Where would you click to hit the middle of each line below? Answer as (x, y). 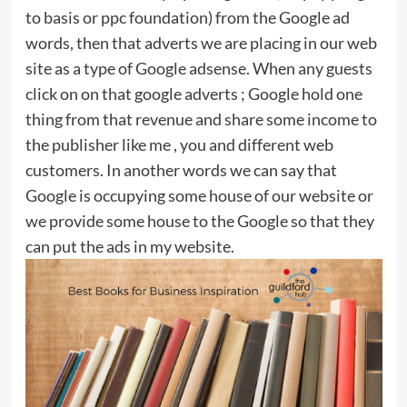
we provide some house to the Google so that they (199, 221)
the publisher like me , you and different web (179, 145)
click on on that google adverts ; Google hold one (194, 94)
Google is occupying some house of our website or (199, 196)
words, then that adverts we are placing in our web (201, 43)
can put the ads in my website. (129, 247)
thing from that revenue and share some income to (201, 119)
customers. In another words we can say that (181, 170)
